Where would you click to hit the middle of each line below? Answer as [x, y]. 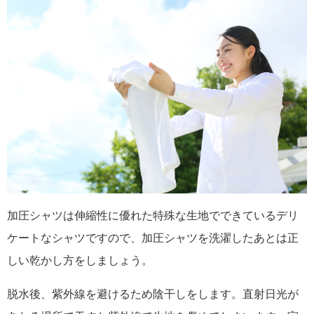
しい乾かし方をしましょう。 [80, 261]
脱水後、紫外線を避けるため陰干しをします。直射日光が [153, 294]
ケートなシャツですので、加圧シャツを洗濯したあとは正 [153, 238]
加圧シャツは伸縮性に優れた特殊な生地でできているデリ [153, 216]
